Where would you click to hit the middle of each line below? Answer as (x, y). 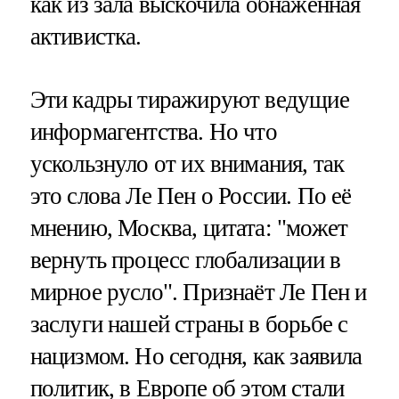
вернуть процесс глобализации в (185, 260)
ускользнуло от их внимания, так (187, 163)
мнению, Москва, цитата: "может (189, 228)
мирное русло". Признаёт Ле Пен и (198, 292)
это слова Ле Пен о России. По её (191, 195)
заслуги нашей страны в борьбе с (189, 324)
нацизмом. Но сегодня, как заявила (196, 356)
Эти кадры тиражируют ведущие (189, 99)
